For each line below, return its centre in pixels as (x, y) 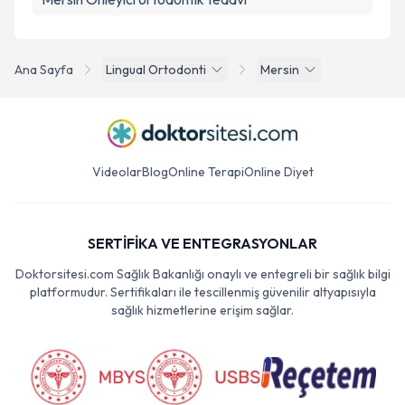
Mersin (280, 70)
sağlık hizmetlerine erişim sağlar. (202, 310)
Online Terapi (206, 172)
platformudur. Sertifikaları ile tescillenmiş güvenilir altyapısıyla (202, 292)
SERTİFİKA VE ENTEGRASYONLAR (202, 243)
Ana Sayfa (44, 70)
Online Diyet (278, 172)
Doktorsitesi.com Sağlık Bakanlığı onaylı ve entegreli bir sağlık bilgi (202, 274)
